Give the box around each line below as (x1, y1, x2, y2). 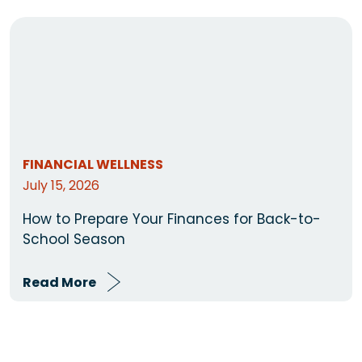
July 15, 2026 (23, 175, 99, 195)
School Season (23, 229, 125, 249)
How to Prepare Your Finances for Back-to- (23, 208, 321, 229)
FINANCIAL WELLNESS (23, 154, 163, 174)
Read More (23, 272, 96, 292)
